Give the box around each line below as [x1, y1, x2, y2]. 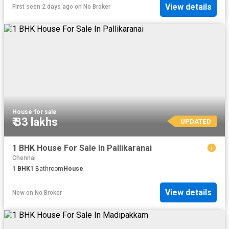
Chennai [12, 154, 36, 162]
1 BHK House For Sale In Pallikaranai [12, 143, 152, 153]
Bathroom [34, 165, 63, 172]
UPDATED [180, 117, 211, 126]
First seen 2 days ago [12, 3, 73, 11]
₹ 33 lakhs [12, 116, 58, 129]
